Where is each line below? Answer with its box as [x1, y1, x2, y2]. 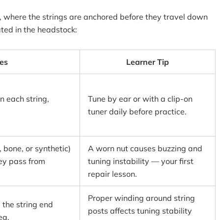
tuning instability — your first [88, 156, 193, 166]
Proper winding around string [88, 193, 195, 203]
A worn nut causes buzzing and [88, 143, 202, 153]
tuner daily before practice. [88, 107, 187, 116]
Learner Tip [126, 57, 169, 67]
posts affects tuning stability [88, 206, 192, 216]
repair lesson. [88, 169, 137, 179]
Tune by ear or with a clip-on [88, 94, 192, 104]
